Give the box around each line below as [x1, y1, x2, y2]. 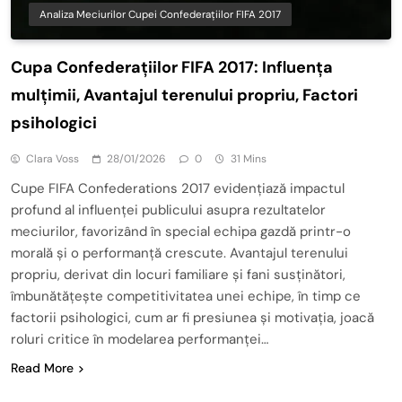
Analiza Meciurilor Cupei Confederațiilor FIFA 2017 [39, 6, 281, 22]
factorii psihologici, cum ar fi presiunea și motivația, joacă [11, 308, 374, 327]
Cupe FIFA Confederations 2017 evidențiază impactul [11, 179, 345, 197]
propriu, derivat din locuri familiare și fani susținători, [11, 265, 345, 284]
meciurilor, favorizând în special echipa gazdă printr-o [11, 222, 351, 240]
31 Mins [231, 151, 267, 166]
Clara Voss [26, 151, 79, 166]
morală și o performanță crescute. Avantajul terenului [11, 243, 348, 262]
